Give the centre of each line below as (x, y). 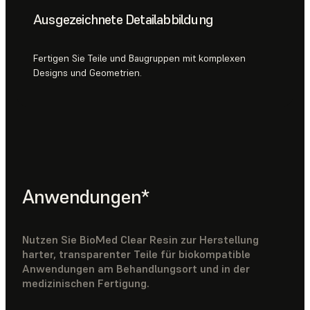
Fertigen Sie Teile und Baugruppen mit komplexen (139, 58)
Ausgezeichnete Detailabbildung (123, 19)
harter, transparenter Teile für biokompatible (136, 254)
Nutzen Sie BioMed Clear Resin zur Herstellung (140, 240)
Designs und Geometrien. (88, 72)
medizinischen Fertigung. (86, 283)
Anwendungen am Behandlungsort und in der (136, 269)
